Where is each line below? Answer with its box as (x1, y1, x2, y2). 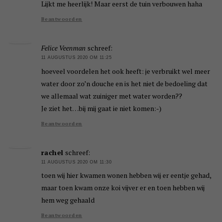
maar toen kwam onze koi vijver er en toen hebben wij (41, 183, 205, 193)
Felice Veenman (41, 43, 86, 53)
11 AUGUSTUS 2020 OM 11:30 (41, 159, 112, 165)
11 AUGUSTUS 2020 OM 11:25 (41, 55, 112, 60)
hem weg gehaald (41, 195, 95, 205)
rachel (41, 147, 63, 157)
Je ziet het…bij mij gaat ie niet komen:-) (41, 103, 162, 113)
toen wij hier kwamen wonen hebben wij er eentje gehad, (41, 170, 211, 180)
